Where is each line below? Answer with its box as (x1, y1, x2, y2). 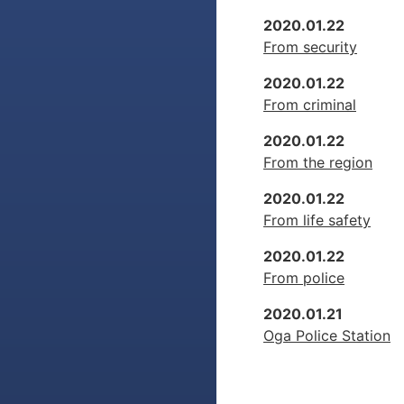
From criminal (263, 95, 356, 114)
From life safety (263, 210, 371, 229)
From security (263, 37, 357, 56)
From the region (263, 152, 372, 171)
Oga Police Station (263, 326, 390, 344)
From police (263, 268, 344, 287)
